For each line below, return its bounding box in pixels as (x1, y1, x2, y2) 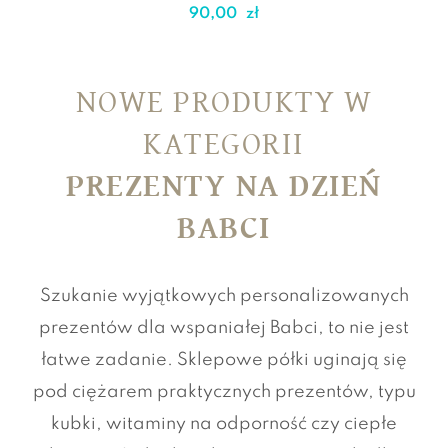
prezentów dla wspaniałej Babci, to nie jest (39, 318, 409, 337)
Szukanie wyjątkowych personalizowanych (39, 286, 409, 305)
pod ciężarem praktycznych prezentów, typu (32, 382, 416, 401)
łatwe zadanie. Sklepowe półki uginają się (41, 350, 407, 369)
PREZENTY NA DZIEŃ (66, 167, 382, 205)
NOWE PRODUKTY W (75, 83, 373, 121)
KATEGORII (143, 125, 305, 163)
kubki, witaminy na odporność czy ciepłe (51, 414, 397, 433)
